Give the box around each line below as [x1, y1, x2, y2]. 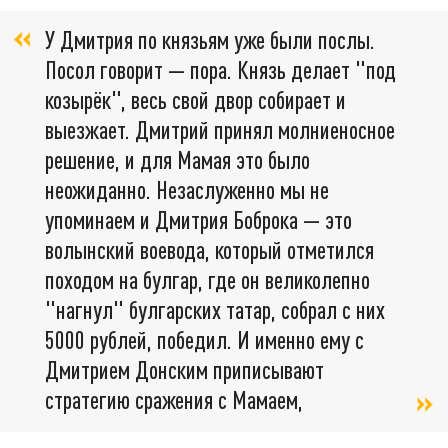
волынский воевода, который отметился [45, 235, 374, 265]
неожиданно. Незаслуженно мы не [45, 175, 329, 205]
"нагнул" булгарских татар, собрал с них [45, 295, 385, 325]
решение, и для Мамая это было [45, 145, 310, 175]
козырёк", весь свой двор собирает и [45, 85, 346, 115]
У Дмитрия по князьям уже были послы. [45, 25, 375, 55]
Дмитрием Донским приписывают [45, 355, 324, 385]
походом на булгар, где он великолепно [45, 265, 370, 295]
